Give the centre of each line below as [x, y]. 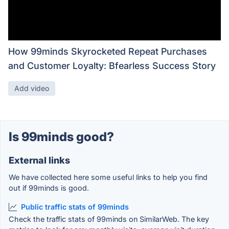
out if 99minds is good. [49, 188]
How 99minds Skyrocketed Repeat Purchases [108, 52]
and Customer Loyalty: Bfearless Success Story [112, 66]
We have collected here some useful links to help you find [108, 177]
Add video [32, 88]
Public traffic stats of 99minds [75, 207]
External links [39, 161]
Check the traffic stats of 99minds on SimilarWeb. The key [109, 219]
